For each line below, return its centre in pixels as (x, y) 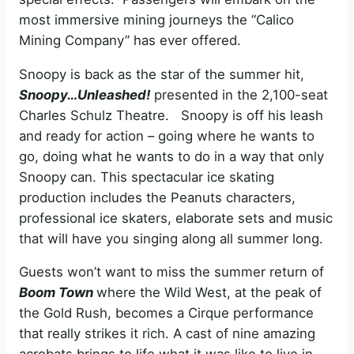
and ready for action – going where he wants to (167, 136)
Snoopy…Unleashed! (85, 94)
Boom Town (56, 293)
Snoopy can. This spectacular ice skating (147, 177)
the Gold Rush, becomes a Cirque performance (166, 313)
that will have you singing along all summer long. (171, 238)
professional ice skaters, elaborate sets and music (176, 218)
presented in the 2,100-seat (239, 94)
